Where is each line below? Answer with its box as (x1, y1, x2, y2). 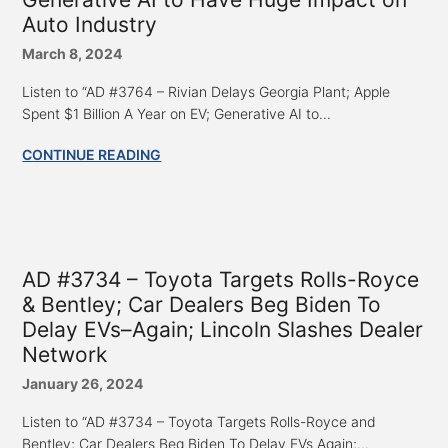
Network (22, 341, 108, 367)
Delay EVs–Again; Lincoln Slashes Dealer (22, 316, 424, 342)
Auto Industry (22, 11, 158, 37)
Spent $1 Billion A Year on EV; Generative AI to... (22, 104, 332, 122)
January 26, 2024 (22, 374, 144, 392)
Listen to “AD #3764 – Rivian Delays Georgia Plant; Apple (22, 82, 391, 100)
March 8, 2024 (22, 44, 123, 62)
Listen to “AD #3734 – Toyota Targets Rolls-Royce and (22, 412, 377, 430)
